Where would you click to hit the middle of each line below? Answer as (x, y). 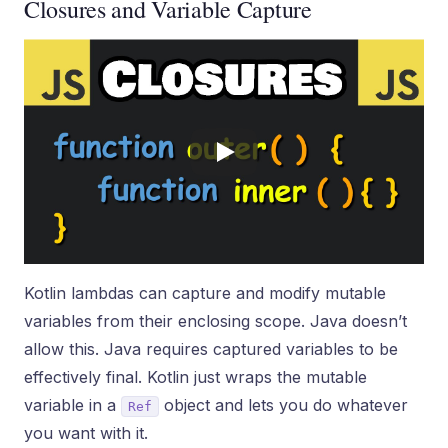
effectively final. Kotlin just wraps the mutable (195, 377)
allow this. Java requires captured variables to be (211, 349)
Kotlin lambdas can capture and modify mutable (205, 293)
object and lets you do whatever (283, 405)
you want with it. (86, 433)
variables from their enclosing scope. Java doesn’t (215, 321)
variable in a (72, 405)
